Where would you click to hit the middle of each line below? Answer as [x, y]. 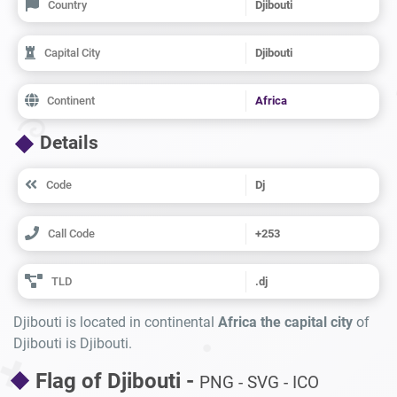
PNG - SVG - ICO [259, 383]
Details [69, 142]
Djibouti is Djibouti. [73, 344]
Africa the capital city [285, 323]
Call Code [71, 233]
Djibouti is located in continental [116, 323]
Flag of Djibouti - [117, 381]
